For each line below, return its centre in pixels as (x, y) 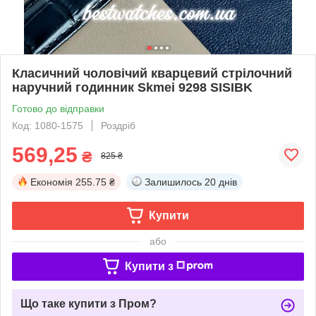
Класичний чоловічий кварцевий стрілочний (152, 73)
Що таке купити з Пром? (89, 303)
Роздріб (118, 125)
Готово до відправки (58, 108)
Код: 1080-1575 (48, 125)
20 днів (221, 182)
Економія (51, 182)
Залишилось (173, 182)
